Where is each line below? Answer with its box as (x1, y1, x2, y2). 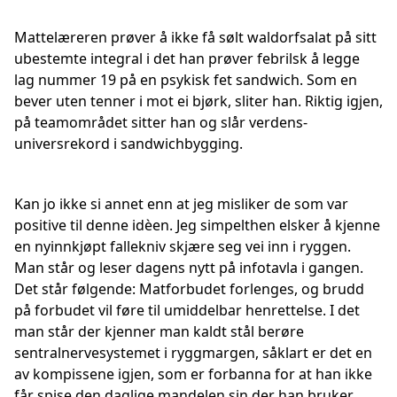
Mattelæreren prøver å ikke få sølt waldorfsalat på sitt (14, 27, 377, 47)
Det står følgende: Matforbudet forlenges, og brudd (14, 279, 364, 299)
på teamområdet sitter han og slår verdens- (14, 113, 307, 132)
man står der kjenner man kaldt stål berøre (14, 322, 304, 341)
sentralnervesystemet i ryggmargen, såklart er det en (14, 343, 372, 362)
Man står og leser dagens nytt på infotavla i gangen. (14, 258, 363, 277)
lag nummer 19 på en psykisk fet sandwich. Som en (14, 70, 357, 90)
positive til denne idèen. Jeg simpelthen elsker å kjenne (14, 215, 380, 235)
